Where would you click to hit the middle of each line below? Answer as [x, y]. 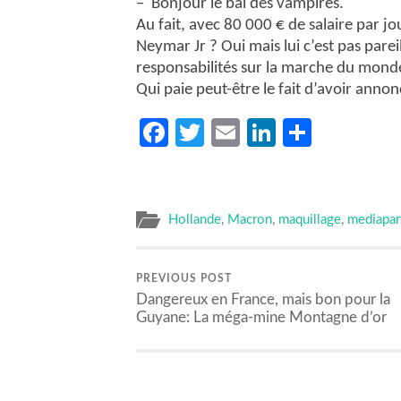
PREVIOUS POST [184, 279]
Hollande [195, 220]
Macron [250, 220]
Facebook [228, 132]
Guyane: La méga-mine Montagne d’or [261, 318]
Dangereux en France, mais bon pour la [263, 300]
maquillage [310, 220]
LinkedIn [329, 132]
